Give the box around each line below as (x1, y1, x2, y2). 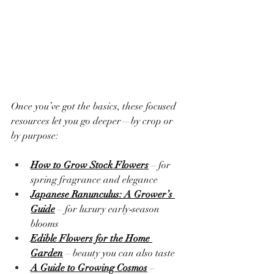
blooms (31, 217, 59, 230)
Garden (31, 246, 63, 259)
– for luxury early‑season (55, 202, 162, 215)
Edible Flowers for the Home (31, 232, 152, 245)
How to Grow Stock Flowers (31, 158, 149, 171)
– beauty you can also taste (63, 246, 175, 259)
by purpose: (11, 129, 58, 142)
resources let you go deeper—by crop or (11, 114, 176, 127)
